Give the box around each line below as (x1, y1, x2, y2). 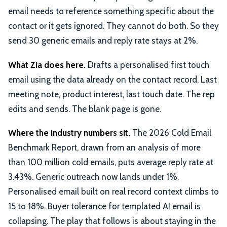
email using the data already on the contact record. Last (8, 74, 217, 85)
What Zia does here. (8, 59, 86, 70)
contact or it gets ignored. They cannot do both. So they (8, 20, 219, 31)
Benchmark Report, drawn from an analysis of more (8, 142, 201, 153)
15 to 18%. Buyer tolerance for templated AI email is (8, 201, 201, 212)
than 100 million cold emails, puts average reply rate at (8, 157, 213, 168)
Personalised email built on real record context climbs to (8, 186, 219, 197)
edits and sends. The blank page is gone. (8, 103, 161, 114)
